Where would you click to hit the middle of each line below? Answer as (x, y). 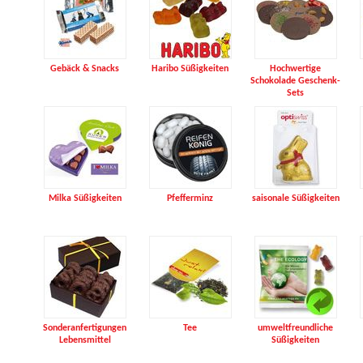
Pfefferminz (190, 199)
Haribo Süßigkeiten (190, 69)
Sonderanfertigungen (85, 328)
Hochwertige (296, 69)
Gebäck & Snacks (85, 69)
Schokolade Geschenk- (296, 81)
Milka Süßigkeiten (85, 199)
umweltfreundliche (296, 328)
